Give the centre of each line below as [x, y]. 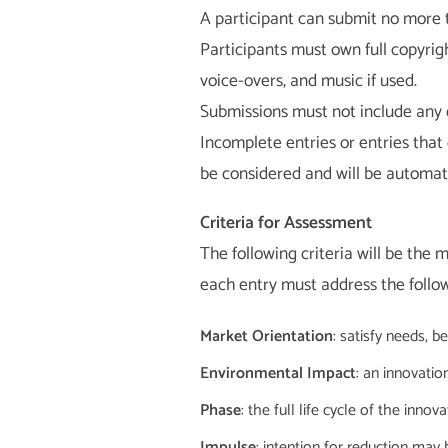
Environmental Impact [277, 374]
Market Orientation [266, 337]
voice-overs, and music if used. [308, 82]
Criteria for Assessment [285, 223]
